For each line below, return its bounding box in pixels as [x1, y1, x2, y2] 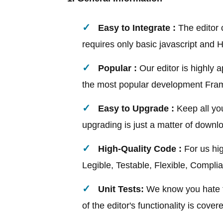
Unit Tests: [98, 184, 144, 194]
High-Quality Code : [98, 143, 182, 154]
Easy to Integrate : [98, 22, 176, 33]
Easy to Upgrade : [98, 103, 174, 113]
